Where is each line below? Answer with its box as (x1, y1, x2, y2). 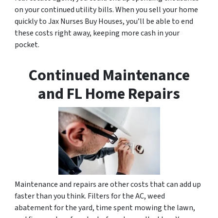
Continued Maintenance (28, 64, 190, 87)
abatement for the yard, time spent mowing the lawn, (15, 202, 195, 213)
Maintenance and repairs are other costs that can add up (15, 179, 201, 190)
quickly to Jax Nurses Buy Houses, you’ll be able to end (15, 16, 193, 27)
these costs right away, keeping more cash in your (15, 27, 180, 38)
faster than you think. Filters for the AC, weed (15, 190, 165, 201)
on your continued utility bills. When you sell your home (15, 4, 198, 15)
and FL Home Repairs (38, 82, 180, 105)
